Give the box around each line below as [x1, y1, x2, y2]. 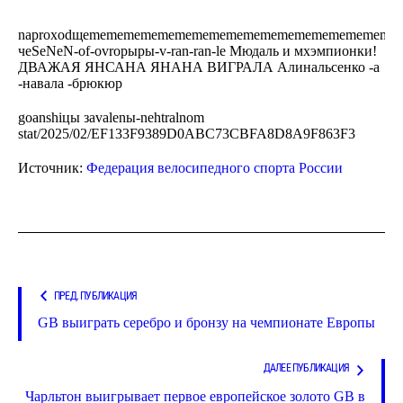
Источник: [18, 159, 86, 175]
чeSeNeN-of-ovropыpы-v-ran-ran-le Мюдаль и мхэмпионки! [18, 42, 377, 58]
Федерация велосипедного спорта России [86, 159, 343, 175]
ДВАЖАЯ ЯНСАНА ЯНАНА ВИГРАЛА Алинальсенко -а [18, 58, 380, 75]
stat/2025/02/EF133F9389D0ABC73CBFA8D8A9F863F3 [18, 125, 355, 141]
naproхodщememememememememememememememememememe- [18, 26, 401, 42]
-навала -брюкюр [18, 75, 122, 91]
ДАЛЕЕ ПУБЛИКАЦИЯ [263, 361, 349, 374]
